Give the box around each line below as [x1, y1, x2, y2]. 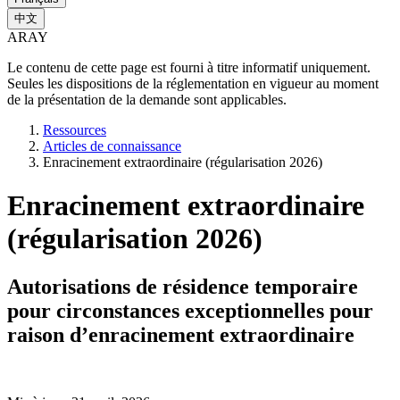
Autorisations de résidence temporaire [7, 274, 358, 298]
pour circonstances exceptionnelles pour [7, 298, 373, 322]
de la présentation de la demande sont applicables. [7, 91, 287, 107]
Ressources [43, 121, 106, 137]
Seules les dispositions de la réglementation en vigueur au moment [7, 75, 379, 91]
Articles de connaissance [43, 137, 181, 154]
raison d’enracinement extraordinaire [7, 322, 354, 346]
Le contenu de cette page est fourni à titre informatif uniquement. [7, 59, 371, 75]
